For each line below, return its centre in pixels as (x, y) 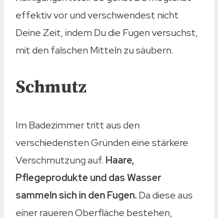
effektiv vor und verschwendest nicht (97, 15)
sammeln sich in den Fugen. (76, 195)
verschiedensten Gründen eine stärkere (102, 142)
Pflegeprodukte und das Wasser (89, 177)
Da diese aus (165, 195)
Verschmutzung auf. (61, 160)
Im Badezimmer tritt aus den (78, 125)
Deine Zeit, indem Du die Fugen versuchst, (107, 32)
